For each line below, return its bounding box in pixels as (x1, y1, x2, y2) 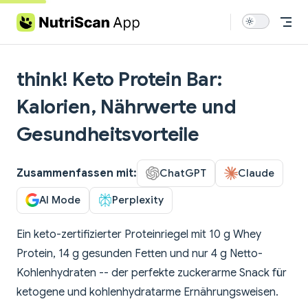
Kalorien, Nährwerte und (16, 95, 236, 119)
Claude (238, 166, 274, 179)
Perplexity (112, 193, 164, 207)
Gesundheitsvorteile (16, 122, 199, 146)
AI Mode (39, 193, 80, 207)
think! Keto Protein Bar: (16, 67, 223, 91)
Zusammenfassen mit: (16, 166, 137, 180)
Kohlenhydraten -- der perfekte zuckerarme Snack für (16, 266, 287, 280)
